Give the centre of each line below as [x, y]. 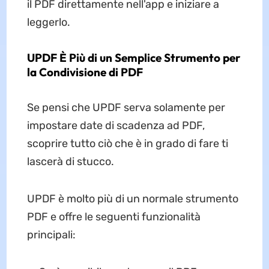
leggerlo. [48, 23]
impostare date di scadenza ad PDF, [116, 126]
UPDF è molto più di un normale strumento [132, 199]
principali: [51, 235]
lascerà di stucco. [70, 162]
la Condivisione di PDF [85, 72]
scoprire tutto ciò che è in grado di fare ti [127, 144]
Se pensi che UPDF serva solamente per [126, 108]
